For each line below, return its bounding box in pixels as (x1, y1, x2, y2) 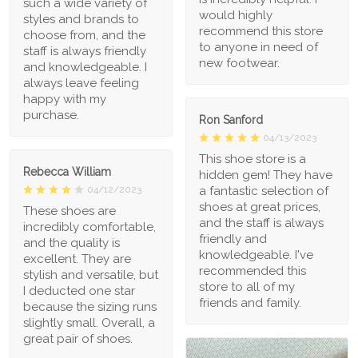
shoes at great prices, (199, 199, 320, 214)
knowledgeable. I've (199, 247, 313, 262)
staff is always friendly (23, 43, 146, 58)
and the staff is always (199, 215, 324, 230)
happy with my (23, 91, 106, 106)
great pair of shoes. (23, 331, 133, 346)
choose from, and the (23, 27, 145, 42)
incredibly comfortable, (23, 219, 156, 234)
